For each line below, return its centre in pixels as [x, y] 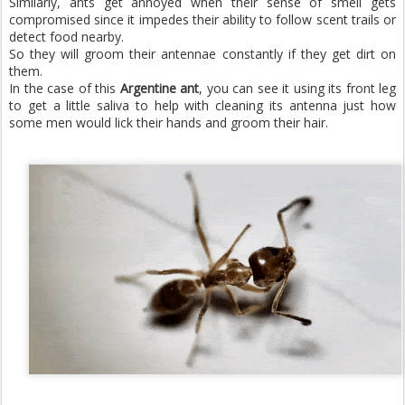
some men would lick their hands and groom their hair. [169, 122]
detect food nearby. [66, 36]
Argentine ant [159, 88]
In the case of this [65, 88]
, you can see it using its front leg [297, 88]
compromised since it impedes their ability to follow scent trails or [202, 19]
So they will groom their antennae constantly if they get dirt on [202, 53]
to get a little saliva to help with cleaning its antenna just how [202, 105]
